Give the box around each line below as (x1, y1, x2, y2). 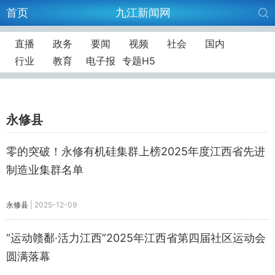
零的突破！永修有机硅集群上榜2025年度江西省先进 (6, 145, 265, 158)
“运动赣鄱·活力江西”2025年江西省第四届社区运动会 (6, 231, 266, 244)
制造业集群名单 (6, 163, 83, 176)
